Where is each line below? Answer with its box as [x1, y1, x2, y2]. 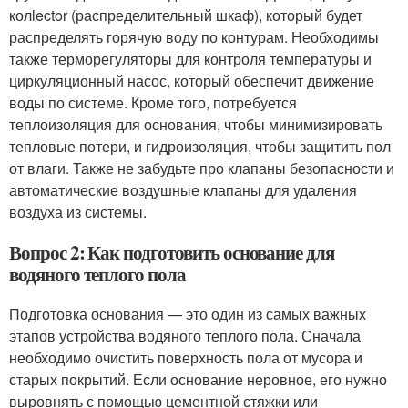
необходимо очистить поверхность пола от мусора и [9, 347, 362, 368]
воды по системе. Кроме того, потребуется [9, 92, 297, 113]
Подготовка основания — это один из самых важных [9, 303, 366, 324]
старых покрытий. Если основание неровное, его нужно [9, 369, 387, 390]
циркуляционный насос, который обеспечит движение [9, 70, 374, 91]
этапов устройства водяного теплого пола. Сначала [9, 325, 361, 346]
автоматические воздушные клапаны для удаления [9, 179, 357, 200]
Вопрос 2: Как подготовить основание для [9, 239, 335, 266]
